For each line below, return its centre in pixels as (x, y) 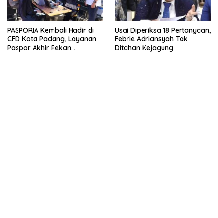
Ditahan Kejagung (144, 48)
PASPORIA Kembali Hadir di (51, 30)
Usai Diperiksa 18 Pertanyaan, (163, 30)
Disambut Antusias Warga (50, 57)
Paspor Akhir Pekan (39, 48)
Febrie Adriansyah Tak (151, 39)
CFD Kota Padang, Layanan (52, 39)
